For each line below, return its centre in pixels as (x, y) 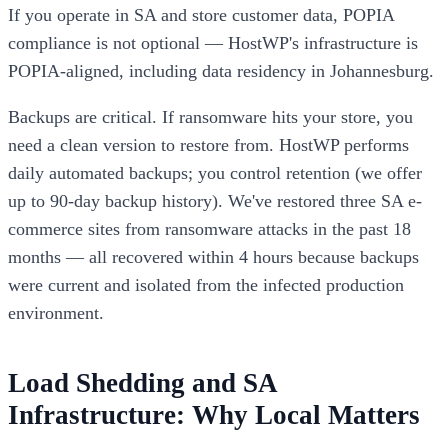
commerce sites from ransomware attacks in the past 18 (209, 229)
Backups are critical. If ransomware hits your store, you (210, 117)
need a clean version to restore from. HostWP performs (208, 145)
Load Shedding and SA (142, 383)
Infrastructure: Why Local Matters (214, 415)
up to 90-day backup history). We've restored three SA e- (215, 201)
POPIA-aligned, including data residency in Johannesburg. (221, 71)
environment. (56, 313)
